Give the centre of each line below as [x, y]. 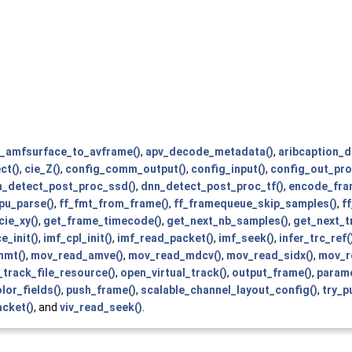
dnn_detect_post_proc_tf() [212, 186]
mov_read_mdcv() [175, 255]
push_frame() [101, 290]
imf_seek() [246, 238]
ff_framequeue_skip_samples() [255, 203]
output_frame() [272, 272]
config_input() [228, 169]
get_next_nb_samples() [227, 220]
